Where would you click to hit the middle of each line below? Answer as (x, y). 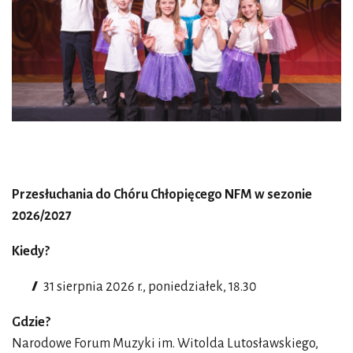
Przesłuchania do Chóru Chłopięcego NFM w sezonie (162, 194)
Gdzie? (31, 322)
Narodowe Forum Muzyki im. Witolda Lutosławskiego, (165, 343)
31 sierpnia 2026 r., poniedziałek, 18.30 (150, 286)
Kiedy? (31, 251)
